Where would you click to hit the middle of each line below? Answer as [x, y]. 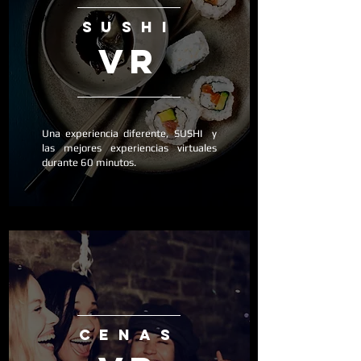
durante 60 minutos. [89, 162]
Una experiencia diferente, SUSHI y [129, 133]
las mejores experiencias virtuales [129, 148]
